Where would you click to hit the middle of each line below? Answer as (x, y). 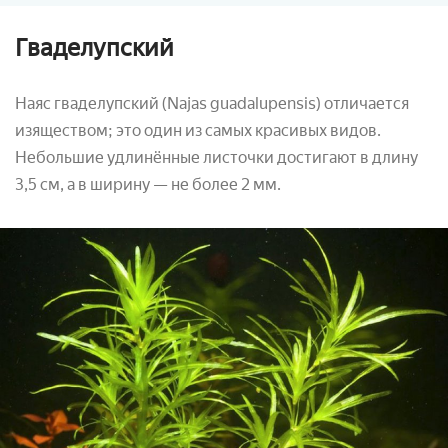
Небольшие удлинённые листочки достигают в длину (216, 158)
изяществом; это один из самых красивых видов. (198, 131)
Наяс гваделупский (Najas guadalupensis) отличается (212, 104)
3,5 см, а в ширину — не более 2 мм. (148, 185)
